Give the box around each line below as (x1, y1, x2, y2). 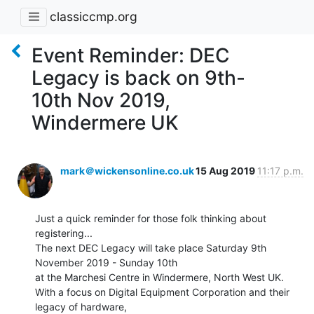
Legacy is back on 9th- (32, 65, 245, 90)
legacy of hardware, (35, 300, 127, 313)
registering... (35, 226, 93, 239)
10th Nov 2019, (32, 88, 170, 112)
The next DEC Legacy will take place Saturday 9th (35, 241, 266, 254)
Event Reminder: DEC (32, 43, 230, 67)
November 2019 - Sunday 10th (35, 256, 177, 268)
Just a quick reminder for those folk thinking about (35, 212, 266, 224)
